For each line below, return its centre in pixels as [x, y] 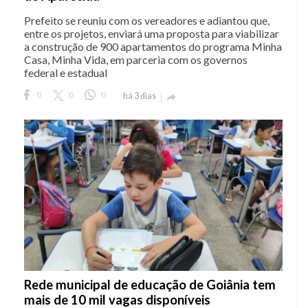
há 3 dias [140, 96]
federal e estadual [66, 72]
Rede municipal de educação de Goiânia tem [150, 284]
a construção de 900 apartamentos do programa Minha [153, 46]
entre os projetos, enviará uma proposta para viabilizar [152, 33]
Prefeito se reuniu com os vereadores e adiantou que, [147, 20]
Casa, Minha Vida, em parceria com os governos [136, 59]
